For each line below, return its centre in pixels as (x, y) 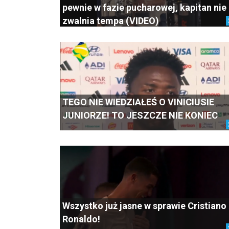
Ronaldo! (81, 219)
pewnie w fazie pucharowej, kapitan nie (144, 7)
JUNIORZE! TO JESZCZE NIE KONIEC (140, 115)
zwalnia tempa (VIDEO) (111, 20)
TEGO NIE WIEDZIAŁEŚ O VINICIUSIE (138, 102)
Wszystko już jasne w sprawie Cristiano (144, 205)
